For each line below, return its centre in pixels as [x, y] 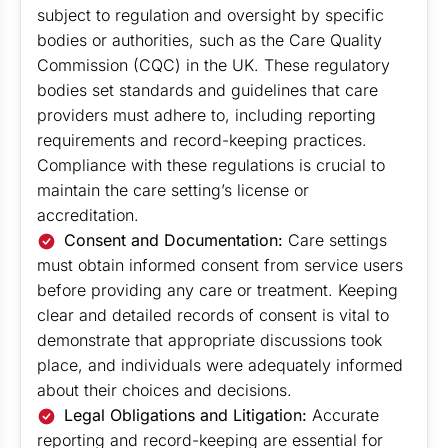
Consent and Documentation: [176, 240]
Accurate [343, 415]
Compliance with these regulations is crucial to [211, 165]
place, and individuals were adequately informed [220, 365]
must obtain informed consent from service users [220, 265]
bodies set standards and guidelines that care [207, 90]
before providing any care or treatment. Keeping [217, 290]
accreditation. [88, 215]
